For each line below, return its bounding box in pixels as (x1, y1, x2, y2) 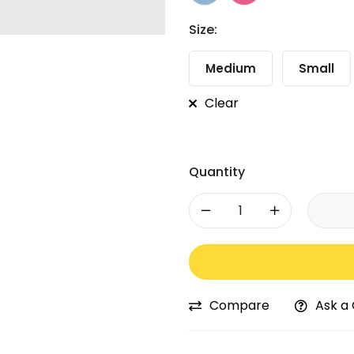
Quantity (189, 162, 245, 181)
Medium (205, 59, 256, 77)
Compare (209, 296, 269, 314)
